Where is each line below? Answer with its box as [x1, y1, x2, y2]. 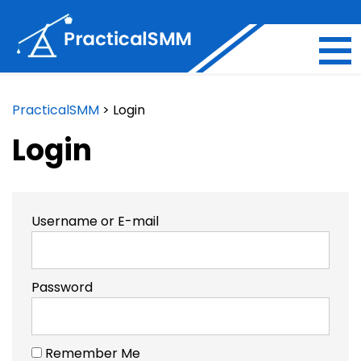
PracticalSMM [12, 101, 99, 119]
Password [31, 278, 93, 297]
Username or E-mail [31, 212, 159, 230]
